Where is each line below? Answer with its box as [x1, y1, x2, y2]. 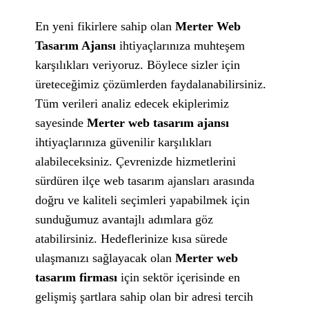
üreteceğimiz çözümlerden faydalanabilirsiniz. [35, 77, 267, 91]
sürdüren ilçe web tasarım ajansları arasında [35, 173, 255, 188]
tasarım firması [35, 270, 121, 284]
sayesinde [35, 115, 88, 130]
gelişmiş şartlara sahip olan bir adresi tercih [35, 289, 254, 303]
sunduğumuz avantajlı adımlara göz [35, 212, 214, 226]
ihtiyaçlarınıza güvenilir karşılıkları [35, 134, 212, 149]
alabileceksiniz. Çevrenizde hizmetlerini [35, 154, 237, 168]
